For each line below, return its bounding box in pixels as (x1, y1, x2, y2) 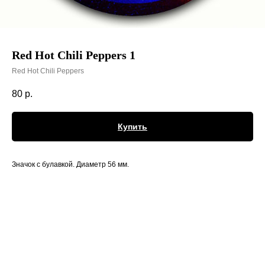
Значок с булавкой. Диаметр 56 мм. (12, 160, 129, 169)
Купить (118, 122, 147, 132)
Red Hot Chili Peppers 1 (12, 49, 135, 62)
